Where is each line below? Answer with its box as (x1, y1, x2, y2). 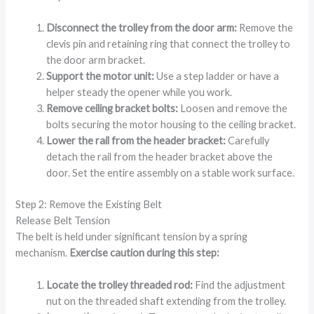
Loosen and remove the (178, 102, 288, 115)
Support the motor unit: (46, 70, 155, 83)
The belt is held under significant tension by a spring (15, 231, 248, 243)
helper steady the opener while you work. (46, 86, 233, 99)
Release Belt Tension (15, 214, 111, 227)
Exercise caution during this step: (69, 247, 220, 259)
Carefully (226, 135, 270, 147)
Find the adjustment (193, 279, 286, 292)
